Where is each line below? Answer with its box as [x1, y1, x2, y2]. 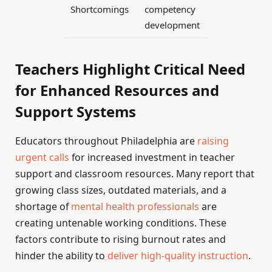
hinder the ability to [15, 248, 107, 262]
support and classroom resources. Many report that [15, 166, 254, 180]
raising [197, 134, 229, 148]
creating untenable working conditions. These [15, 216, 226, 229]
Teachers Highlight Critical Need [15, 58, 245, 79]
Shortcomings [70, 3, 129, 16]
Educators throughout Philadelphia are [15, 134, 197, 148]
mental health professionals [71, 199, 199, 213]
